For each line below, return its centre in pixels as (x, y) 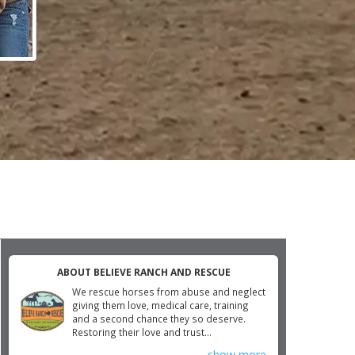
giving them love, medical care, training (160, 305)
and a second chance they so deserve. (159, 319)
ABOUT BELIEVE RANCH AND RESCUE (143, 272)
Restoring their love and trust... (142, 332)
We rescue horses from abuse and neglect (169, 292)
